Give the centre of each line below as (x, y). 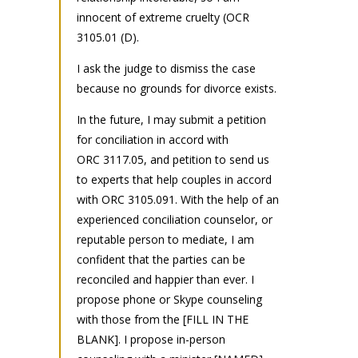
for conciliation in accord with (153, 139)
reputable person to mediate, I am (165, 239)
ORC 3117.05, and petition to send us (173, 159)
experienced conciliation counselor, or (175, 219)
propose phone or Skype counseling (169, 299)
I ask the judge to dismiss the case (166, 68)
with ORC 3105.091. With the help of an (178, 199)
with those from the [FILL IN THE (163, 319)
